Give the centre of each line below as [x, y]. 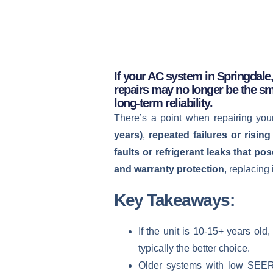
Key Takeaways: [174, 200]
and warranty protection [169, 169]
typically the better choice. [194, 248]
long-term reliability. [163, 103]
